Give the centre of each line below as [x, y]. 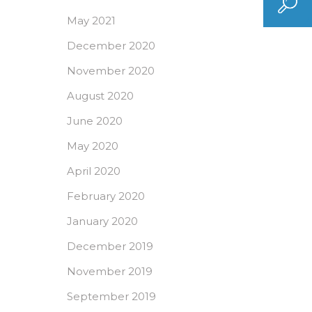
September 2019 [111, 296]
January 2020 [102, 221]
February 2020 [106, 196]
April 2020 [94, 171]
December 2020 [111, 46]
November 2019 [110, 271]
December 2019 [110, 246]
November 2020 [111, 71]
